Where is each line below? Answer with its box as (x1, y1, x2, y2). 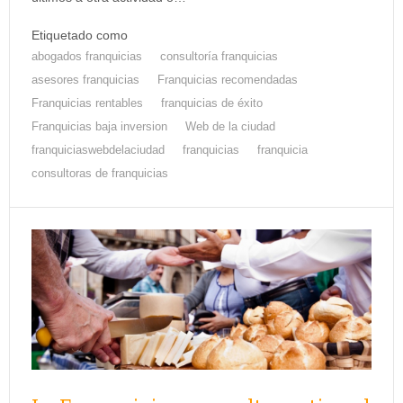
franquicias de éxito (161, 96, 263, 111)
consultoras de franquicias (31, 166, 168, 181)
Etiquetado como (31, 28, 128, 43)
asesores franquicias (31, 73, 139, 87)
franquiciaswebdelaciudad (31, 143, 165, 157)
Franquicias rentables (31, 96, 143, 111)
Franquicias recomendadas (157, 73, 298, 87)
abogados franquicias (31, 49, 142, 64)
